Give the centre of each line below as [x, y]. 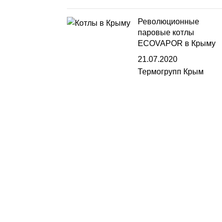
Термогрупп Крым [170, 72]
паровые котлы [166, 32]
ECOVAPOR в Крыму [176, 43]
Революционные [168, 22]
